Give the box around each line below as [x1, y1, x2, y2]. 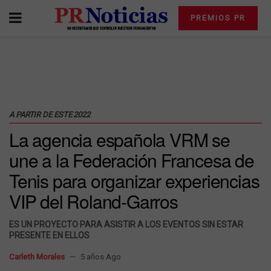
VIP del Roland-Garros [9, 188, 178, 214]
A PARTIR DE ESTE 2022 [9, 110, 90, 119]
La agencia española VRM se [9, 126, 230, 152]
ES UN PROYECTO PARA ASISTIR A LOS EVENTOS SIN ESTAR [9, 220, 243, 229]
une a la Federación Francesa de [9, 147, 254, 173]
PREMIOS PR [190, 13, 246, 22]
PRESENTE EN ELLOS [9, 230, 90, 240]
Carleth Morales [9, 252, 65, 261]
